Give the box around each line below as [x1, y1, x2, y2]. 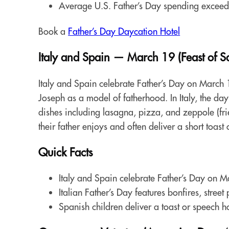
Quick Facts [38, 145, 93, 159]
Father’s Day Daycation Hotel [68, 26, 180, 38]
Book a [38, 26, 68, 38]
